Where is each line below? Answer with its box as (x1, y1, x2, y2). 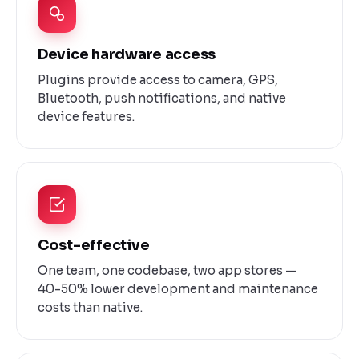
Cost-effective (38, 236, 150, 254)
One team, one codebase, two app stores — (38, 262, 297, 278)
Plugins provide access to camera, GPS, (38, 71, 278, 87)
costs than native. (38, 299, 143, 315)
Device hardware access (38, 45, 216, 63)
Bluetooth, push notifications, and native (38, 90, 286, 106)
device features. (38, 108, 135, 124)
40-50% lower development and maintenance (38, 280, 318, 296)
